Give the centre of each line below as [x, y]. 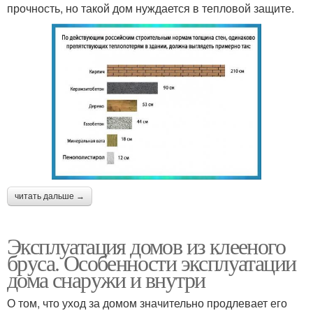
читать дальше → [50, 196]
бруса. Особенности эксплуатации [152, 262]
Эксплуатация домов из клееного [146, 245]
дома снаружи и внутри [106, 279]
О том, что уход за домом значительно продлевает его [147, 303]
